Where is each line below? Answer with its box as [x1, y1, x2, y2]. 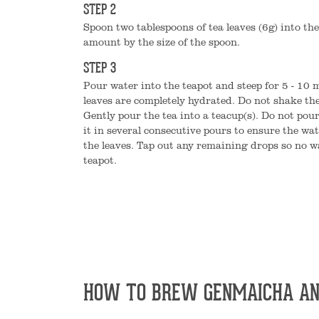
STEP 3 [83, 62, 116, 76]
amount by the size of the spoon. [83, 35, 240, 48]
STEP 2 [83, 4, 116, 18]
